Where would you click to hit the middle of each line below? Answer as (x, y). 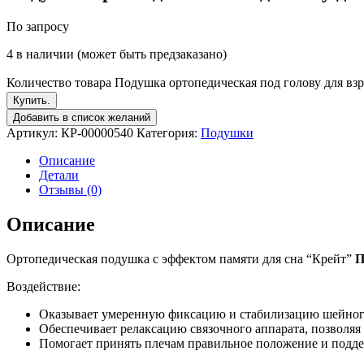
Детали (59, 175)
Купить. (32, 100)
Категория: (169, 132)
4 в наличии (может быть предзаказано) (117, 54)
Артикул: (34, 132)
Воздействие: (43, 286)
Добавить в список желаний (82, 117)
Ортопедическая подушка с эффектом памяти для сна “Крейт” (181, 258)
